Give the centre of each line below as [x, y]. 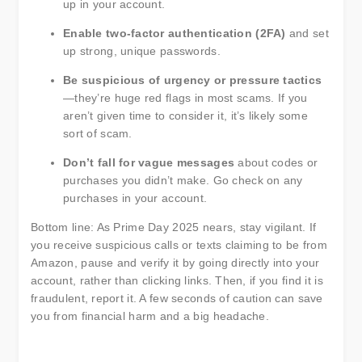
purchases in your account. [135, 198]
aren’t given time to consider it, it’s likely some [185, 116]
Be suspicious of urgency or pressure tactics [193, 80]
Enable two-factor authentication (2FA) [175, 33]
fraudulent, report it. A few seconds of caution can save [177, 298]
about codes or [276, 162]
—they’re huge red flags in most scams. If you [185, 98]
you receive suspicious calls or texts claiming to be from [179, 245]
